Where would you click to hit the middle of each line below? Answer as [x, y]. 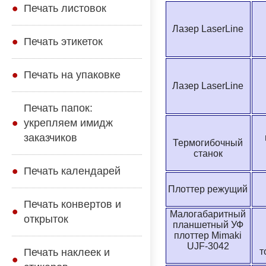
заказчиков [50, 138]
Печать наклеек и [67, 252]
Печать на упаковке [72, 75]
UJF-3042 [208, 246]
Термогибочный [208, 143]
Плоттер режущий [208, 189]
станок [208, 154]
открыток [46, 219]
